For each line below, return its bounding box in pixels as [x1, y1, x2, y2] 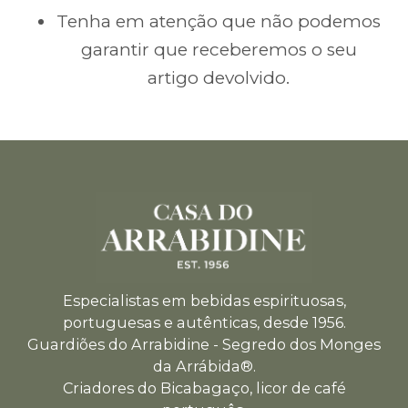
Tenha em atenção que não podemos [56, 10, 381, 32]
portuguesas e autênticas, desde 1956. [62, 313, 346, 332]
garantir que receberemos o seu [80, 38, 357, 60]
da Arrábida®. [152, 357, 256, 376]
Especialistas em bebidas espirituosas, [62, 291, 346, 311]
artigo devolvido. [148, 66, 290, 88]
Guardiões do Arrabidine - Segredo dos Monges [27, 335, 381, 354]
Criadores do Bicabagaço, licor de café [62, 379, 346, 398]
